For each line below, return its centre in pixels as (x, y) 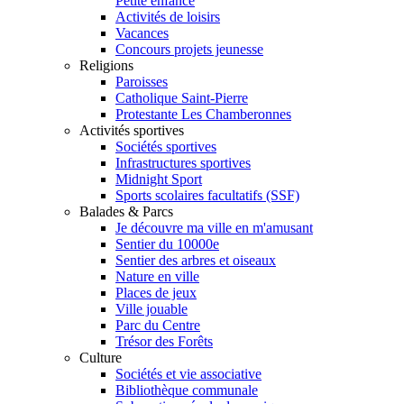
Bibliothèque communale (187, 390)
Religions (106, 65)
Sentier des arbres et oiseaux (196, 260)
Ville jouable (151, 308)
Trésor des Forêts (164, 341)
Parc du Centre (158, 325)
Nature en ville (157, 276)
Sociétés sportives (166, 146)
